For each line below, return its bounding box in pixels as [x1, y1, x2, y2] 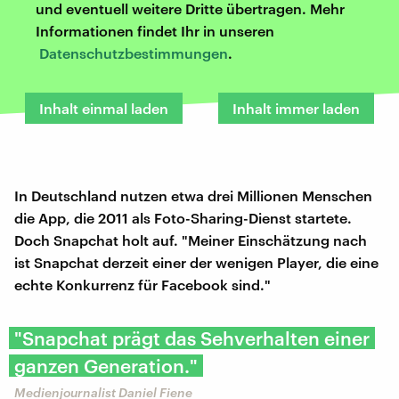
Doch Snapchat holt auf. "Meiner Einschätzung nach [14, 231, 367, 248]
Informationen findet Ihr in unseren [36, 21, 274, 39]
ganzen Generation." [14, 354, 198, 377]
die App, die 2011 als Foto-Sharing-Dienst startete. [14, 208, 352, 226]
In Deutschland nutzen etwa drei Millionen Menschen [14, 186, 372, 204]
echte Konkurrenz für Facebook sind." [14, 275, 271, 293]
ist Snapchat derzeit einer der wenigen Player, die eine [14, 253, 379, 271]
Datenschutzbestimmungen [39, 44, 228, 61]
